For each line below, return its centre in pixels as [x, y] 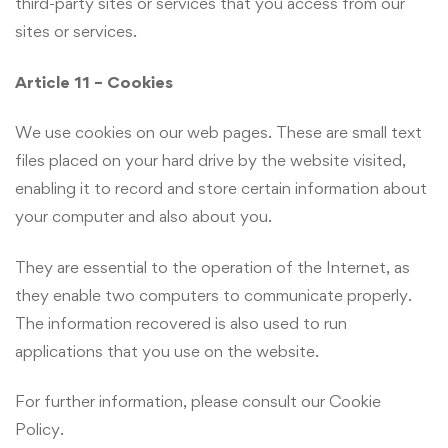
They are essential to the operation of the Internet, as [212, 266]
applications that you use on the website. [167, 350]
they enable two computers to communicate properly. [213, 294]
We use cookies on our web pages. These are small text [218, 132]
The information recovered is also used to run [181, 322]
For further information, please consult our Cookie [198, 401]
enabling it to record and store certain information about [221, 188]
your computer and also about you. [143, 216]
